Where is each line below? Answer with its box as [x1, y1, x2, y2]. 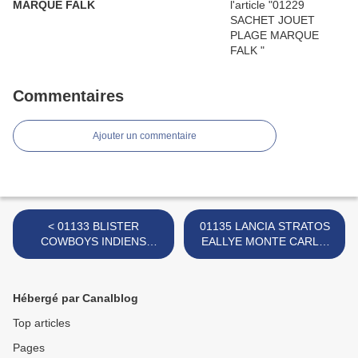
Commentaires [13, 87, 124, 105]
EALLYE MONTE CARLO [201, 235, 328, 249]
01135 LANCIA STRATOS [199, 220, 330, 233]
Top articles [13, 316, 70, 330]
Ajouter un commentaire [93, 130, 197, 142]
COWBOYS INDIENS [41, 235, 146, 249]
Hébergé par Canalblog [13, 292, 138, 305]
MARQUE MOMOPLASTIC [26, 250, 161, 264]
